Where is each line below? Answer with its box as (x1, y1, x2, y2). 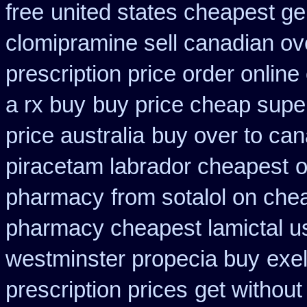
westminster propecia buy (5, 247, 260, 271)
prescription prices (5, 278, 188, 302)
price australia (5, 123, 145, 148)
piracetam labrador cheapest (5, 154, 288, 179)
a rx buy (5, 93, 86, 117)
